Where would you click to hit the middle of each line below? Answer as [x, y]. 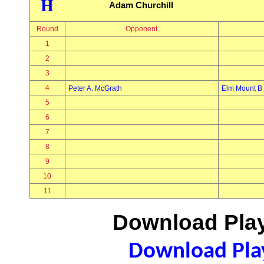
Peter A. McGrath [95, 88]
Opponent [141, 29]
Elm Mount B [242, 88]
